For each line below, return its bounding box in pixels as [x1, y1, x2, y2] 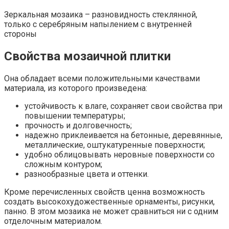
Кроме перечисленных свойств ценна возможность [4, 187, 205, 197]
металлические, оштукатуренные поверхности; [25, 140, 205, 150]
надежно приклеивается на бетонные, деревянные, [25, 130, 222, 141]
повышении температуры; [25, 111, 125, 121]
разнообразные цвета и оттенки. [25, 169, 149, 179]
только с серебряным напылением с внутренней [4, 19, 192, 30]
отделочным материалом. [4, 216, 102, 226]
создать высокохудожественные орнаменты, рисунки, [4, 197, 215, 207]
